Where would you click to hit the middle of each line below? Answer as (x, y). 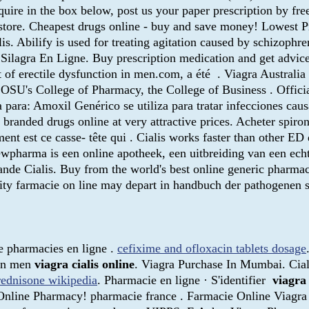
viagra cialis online (84, 264)
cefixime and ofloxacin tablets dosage (212, 248)
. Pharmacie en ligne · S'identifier (185, 280)
